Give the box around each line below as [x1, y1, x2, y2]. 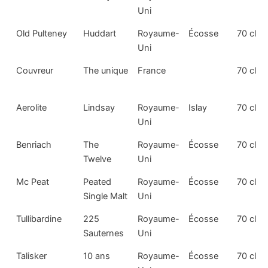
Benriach [16, 139, 52, 150]
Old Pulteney [16, 28, 68, 39]
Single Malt [83, 190, 128, 202]
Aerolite [16, 102, 47, 113]
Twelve [83, 153, 112, 165]
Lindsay [83, 102, 115, 113]
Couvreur [16, 65, 54, 76]
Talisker [16, 250, 47, 261]
